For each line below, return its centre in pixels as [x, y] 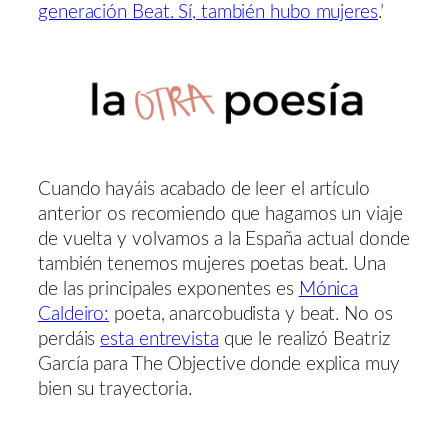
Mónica [328, 290]
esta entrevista [159, 340]
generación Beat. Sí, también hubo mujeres [208, 13]
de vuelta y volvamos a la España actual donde [224, 240]
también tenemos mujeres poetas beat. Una [212, 265]
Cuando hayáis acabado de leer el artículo [204, 190]
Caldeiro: [74, 315]
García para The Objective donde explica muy [219, 365]
